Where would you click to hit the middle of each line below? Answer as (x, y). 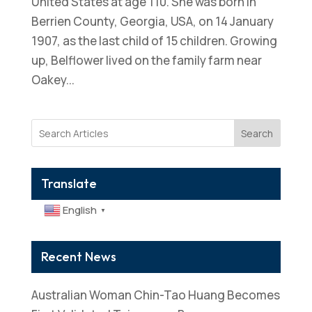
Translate (69, 184)
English (79, 210)
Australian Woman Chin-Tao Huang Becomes (155, 295)
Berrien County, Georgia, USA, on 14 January (152, 21)
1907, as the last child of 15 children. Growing (154, 41)
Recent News (78, 257)
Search (257, 133)
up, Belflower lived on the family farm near (146, 60)
